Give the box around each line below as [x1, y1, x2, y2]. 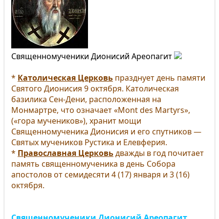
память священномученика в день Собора [11, 158, 175, 169]
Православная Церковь [18, 148, 113, 158]
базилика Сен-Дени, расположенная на [11, 94, 161, 105]
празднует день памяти [113, 72, 205, 83]
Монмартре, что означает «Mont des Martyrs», [11, 105, 190, 115]
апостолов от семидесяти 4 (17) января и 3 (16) [11, 169, 190, 180]
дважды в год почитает [113, 148, 204, 158]
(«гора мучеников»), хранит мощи [11, 115, 141, 126]
